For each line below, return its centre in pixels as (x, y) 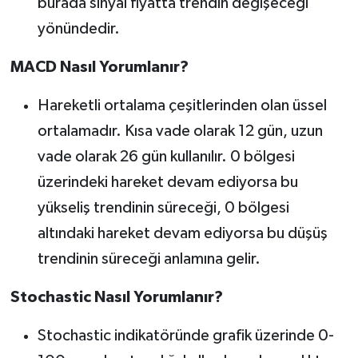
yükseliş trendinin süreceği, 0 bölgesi (163, 208)
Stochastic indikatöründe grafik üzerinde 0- (185, 336)
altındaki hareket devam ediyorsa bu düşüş (182, 234)
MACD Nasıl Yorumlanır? (99, 68)
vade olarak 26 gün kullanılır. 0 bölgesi (166, 157)
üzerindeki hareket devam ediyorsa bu (167, 183)
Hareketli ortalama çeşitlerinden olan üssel (182, 106)
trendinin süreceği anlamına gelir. (149, 259)
